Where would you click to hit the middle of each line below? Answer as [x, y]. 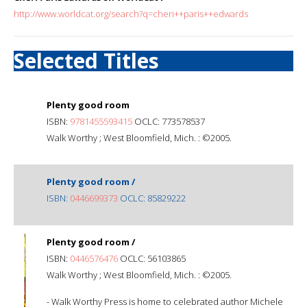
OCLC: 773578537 [169, 121]
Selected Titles [86, 60]
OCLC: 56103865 [152, 258]
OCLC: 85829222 [152, 198]
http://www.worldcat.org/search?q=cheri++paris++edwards [131, 13]
